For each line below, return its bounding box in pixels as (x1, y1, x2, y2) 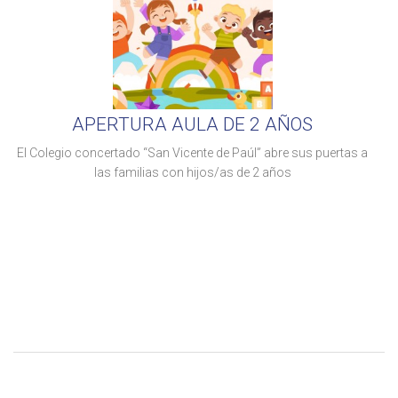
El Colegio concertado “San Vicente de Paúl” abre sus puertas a (17, 145, 368, 160)
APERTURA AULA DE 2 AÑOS (72, 113, 313, 135)
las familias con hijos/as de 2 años (93, 164, 291, 179)
